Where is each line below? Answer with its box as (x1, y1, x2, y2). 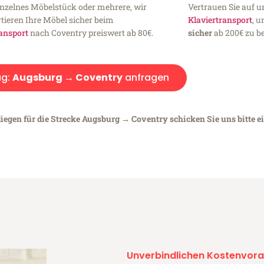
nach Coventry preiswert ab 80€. (28, 27, 154, 38)
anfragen (123, 70, 169, 84)
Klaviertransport (187, 14, 252, 25)
